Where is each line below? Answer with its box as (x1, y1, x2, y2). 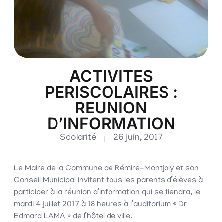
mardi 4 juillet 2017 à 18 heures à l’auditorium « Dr (14, 200, 187, 210)
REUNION (75, 98, 147, 118)
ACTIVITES (69, 66, 153, 86)
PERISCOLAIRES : (44, 82, 178, 102)
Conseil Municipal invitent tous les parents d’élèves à (14, 176, 203, 186)
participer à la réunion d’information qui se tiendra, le (14, 188, 200, 198)
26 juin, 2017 (113, 133, 163, 144)
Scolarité (59, 133, 96, 144)
